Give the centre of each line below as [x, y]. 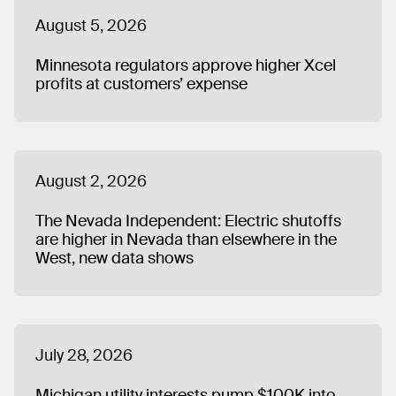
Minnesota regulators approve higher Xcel [186, 65]
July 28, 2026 [84, 355]
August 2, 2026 [91, 181]
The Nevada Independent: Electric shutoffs [188, 221]
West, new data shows [114, 258]
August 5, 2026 [91, 25]
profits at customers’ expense [141, 84]
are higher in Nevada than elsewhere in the [186, 239]
